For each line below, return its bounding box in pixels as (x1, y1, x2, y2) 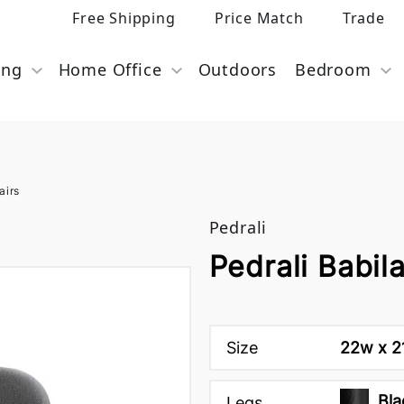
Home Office (58, 59, 162, 80)
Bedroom (294, 59, 372, 80)
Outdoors (197, 59, 277, 80)
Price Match (214, 8, 304, 28)
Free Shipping (72, 8, 176, 28)
